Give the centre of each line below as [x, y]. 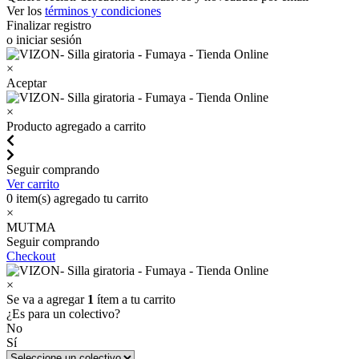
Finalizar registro [49, 25]
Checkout [31, 256]
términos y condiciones [103, 11]
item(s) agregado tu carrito [81, 198]
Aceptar [26, 83]
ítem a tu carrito [135, 299]
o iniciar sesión [44, 40]
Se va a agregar [47, 299]
